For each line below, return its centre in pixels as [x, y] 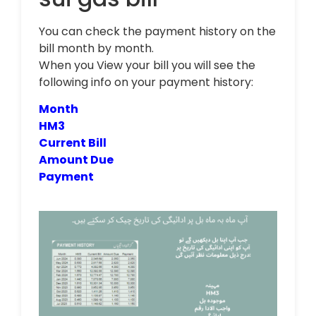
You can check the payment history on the [157, 31]
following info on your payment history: [146, 82]
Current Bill [73, 142]
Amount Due [76, 159]
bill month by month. [96, 48]
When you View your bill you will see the [147, 65]
